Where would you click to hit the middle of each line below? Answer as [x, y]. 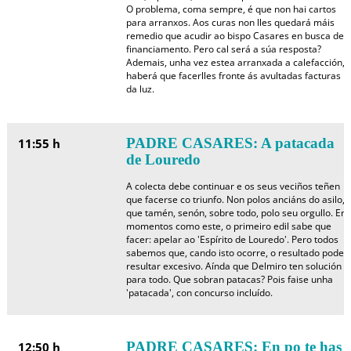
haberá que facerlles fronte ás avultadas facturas [233, 76]
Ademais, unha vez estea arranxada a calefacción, [235, 62]
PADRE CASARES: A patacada [230, 143]
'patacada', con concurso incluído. [199, 293]
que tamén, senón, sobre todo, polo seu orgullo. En [236, 213]
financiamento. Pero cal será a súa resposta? [223, 49]
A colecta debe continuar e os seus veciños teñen [233, 186]
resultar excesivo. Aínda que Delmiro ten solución [233, 266]
